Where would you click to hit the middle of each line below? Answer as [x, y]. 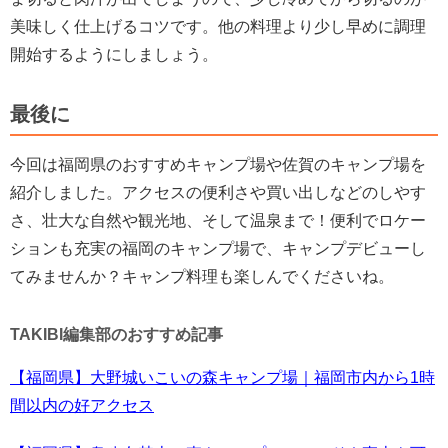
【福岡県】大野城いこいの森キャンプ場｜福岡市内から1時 [222, 377]
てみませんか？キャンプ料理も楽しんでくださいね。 [202, 276]
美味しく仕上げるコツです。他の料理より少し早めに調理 [218, 26]
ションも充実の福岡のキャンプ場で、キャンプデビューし [218, 248]
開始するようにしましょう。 [114, 54]
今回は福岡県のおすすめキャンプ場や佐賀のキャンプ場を [218, 164]
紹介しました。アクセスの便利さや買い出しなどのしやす [218, 192]
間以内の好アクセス [82, 405]
